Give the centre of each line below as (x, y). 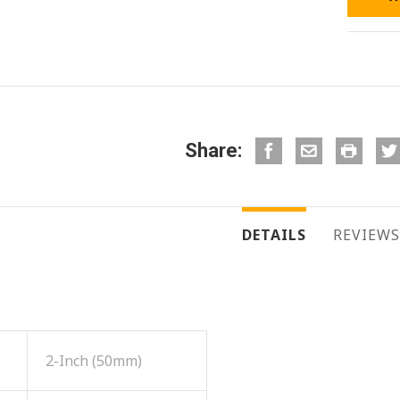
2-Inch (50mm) (94, 360)
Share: (213, 151)
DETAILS (274, 234)
